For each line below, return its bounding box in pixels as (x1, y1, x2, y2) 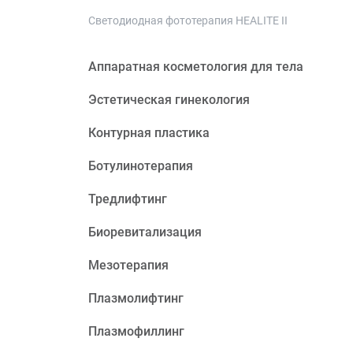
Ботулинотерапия (88, 158, 193, 173)
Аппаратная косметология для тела (88, 59, 303, 74)
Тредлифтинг (88, 191, 167, 206)
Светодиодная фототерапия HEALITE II (88, 14, 288, 27)
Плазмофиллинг (88, 324, 184, 339)
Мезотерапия (88, 258, 169, 273)
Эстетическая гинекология (88, 92, 250, 107)
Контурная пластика (88, 125, 210, 140)
